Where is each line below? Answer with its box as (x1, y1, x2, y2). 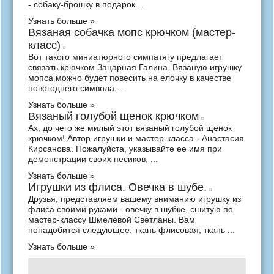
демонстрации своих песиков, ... (28, 154, 158, 164)
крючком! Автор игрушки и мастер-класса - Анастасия (28, 133, 244, 143)
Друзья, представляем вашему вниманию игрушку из (28, 194, 241, 204)
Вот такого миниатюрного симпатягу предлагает (28, 52, 223, 62)
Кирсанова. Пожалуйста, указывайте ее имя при (28, 144, 222, 154)
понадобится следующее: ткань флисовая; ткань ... (28, 225, 235, 235)
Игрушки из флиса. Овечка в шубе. (28, 181, 207, 193)
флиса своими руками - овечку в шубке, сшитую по (28, 204, 233, 214)
